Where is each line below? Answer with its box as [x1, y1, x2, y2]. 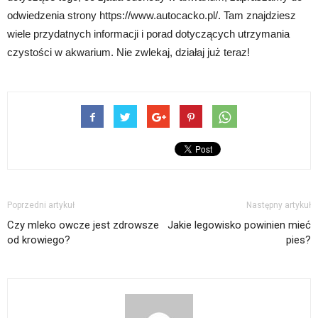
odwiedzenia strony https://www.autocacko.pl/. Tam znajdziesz [7, 9, 296, 22]
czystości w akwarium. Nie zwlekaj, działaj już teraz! [7, 46, 250, 59]
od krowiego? [7, 234, 70, 247]
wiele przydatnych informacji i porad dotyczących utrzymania [7, 28, 290, 40]
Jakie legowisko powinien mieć [168, 219, 311, 232]
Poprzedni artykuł [7, 200, 75, 211]
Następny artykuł [246, 200, 311, 211]
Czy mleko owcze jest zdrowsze [7, 219, 159, 232]
